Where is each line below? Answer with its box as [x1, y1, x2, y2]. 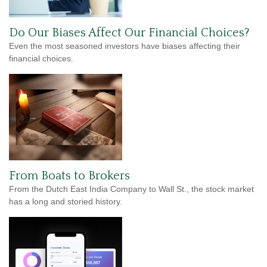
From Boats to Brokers [9, 169, 130, 182]
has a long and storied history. [9, 196, 122, 206]
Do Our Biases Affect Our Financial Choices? [9, 26, 250, 39]
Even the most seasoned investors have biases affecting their [9, 41, 240, 51]
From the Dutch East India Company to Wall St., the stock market [9, 184, 254, 194]
